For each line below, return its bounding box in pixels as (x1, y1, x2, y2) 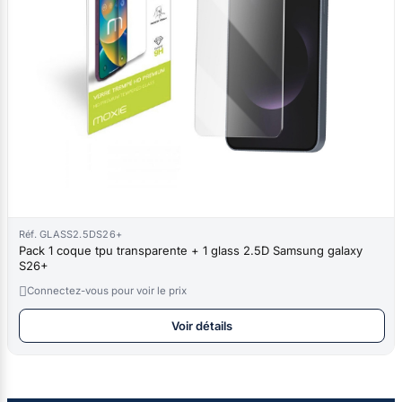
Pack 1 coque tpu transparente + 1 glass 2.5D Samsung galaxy (19, 242, 243, 258)
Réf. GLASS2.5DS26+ (19, 227, 122, 240)
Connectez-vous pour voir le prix (27, 284, 187, 297)
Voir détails (171, 318, 232, 333)
